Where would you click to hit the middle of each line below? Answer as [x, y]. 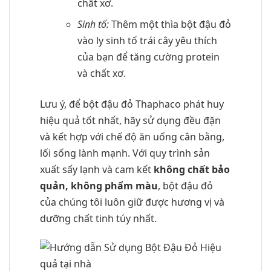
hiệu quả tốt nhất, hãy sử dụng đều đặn [130, 121]
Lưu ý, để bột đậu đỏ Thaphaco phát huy [132, 104]
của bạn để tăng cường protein [148, 57]
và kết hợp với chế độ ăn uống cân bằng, [132, 137]
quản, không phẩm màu [99, 186]
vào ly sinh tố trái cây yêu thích [147, 41]
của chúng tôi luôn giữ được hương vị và [132, 202]
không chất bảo [192, 170]
